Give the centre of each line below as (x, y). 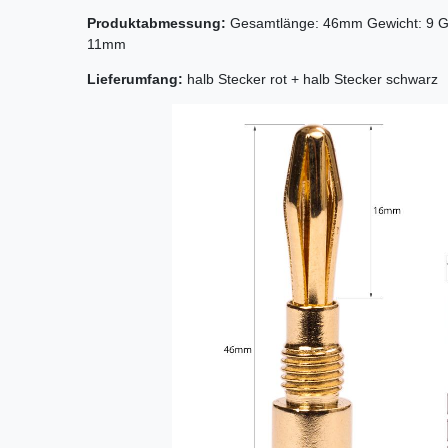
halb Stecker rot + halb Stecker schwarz (310, 79)
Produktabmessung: (156, 23)
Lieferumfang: (135, 79)
